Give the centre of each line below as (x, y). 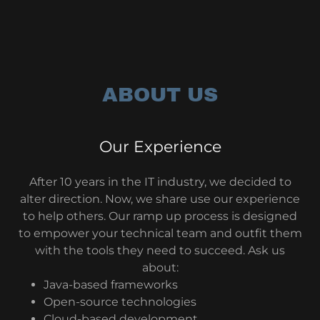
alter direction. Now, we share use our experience (160, 199)
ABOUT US (160, 95)
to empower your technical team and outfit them (160, 233)
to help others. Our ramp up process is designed (160, 216)
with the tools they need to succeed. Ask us (160, 250)
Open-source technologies (120, 302)
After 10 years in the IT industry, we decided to (160, 182)
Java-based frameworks (112, 285)
